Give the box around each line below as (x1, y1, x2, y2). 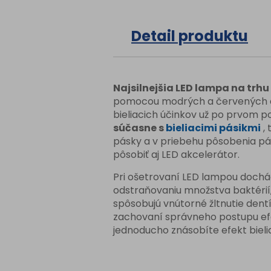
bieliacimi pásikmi (166, 120, 261, 135)
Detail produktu (131, 25, 248, 46)
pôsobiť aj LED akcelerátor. (113, 147, 240, 162)
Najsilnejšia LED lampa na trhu (113, 80, 269, 95)
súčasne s (113, 120, 166, 135)
